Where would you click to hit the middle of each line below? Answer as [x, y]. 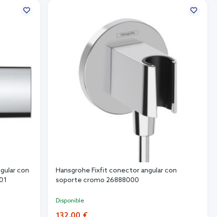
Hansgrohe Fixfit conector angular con [116, 171]
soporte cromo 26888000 [97, 181]
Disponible [70, 201]
